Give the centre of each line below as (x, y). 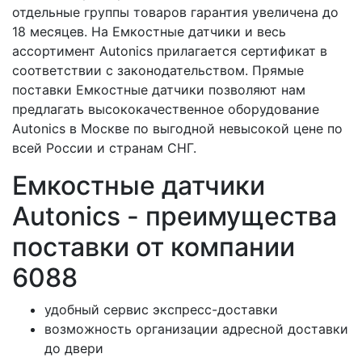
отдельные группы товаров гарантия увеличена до (175, 12)
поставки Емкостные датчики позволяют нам (159, 90)
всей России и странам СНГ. (104, 148)
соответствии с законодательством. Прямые (158, 70)
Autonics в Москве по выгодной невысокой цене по (177, 128)
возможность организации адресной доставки (196, 329)
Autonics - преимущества (175, 216)
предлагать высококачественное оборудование (166, 109)
